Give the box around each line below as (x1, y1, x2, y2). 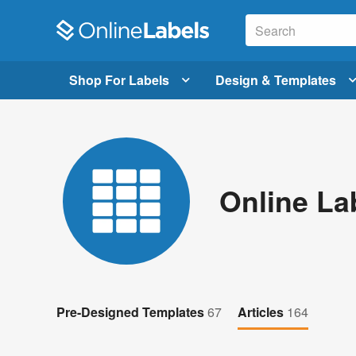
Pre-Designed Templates (56, 302, 207, 321)
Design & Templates (215, 70, 336, 89)
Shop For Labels (69, 70, 169, 89)
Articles (238, 302, 287, 321)
